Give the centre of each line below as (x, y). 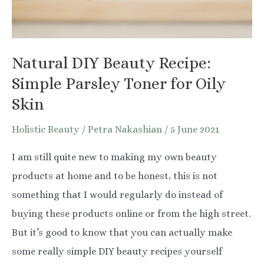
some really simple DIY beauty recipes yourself (117, 251)
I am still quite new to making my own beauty (114, 157)
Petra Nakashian (126, 130)
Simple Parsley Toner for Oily (119, 84)
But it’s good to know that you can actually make (122, 232)
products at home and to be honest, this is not (115, 176)
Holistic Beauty (46, 130)
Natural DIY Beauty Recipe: (111, 63)
